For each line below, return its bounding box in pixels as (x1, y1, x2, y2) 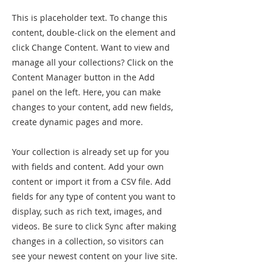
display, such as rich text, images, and (12, 206, 162, 218)
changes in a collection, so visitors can (12, 235, 164, 247)
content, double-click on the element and (12, 27, 176, 39)
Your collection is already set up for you (12, 146, 169, 158)
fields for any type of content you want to (12, 191, 175, 203)
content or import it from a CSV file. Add (12, 176, 171, 188)
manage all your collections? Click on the (12, 57, 173, 69)
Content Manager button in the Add (12, 72, 155, 83)
